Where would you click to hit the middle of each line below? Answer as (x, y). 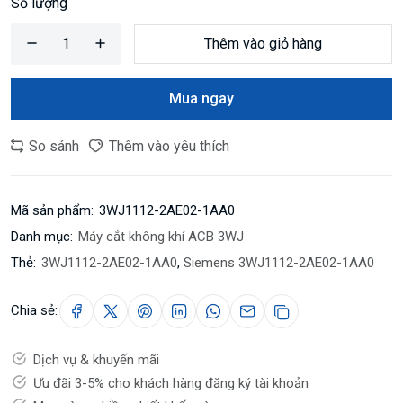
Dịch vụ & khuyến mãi (96, 359)
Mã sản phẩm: (52, 210)
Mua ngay (201, 98)
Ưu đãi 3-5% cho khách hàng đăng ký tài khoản (171, 383)
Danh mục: (42, 236)
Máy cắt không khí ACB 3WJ (161, 236)
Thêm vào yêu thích (167, 146)
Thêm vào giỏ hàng (263, 43)
